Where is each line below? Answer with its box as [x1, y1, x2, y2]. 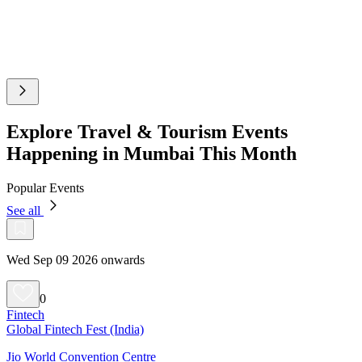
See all [6, 203, 44, 217]
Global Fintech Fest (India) [6, 322, 144, 336]
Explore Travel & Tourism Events [6, 120, 288, 142]
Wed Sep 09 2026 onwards [6, 252, 145, 267]
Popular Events [6, 180, 84, 195]
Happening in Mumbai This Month [6, 142, 297, 164]
